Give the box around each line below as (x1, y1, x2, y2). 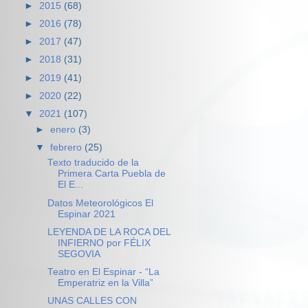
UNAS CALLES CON (47, 295, 137, 306)
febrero (50, 142, 85, 153)
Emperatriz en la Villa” (57, 277, 153, 288)
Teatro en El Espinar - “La (47, 266, 159, 277)
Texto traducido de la (47, 157, 139, 168)
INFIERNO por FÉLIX (57, 237, 151, 248)
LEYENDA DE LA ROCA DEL (47, 226, 170, 237)
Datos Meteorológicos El (47, 197, 153, 208)
